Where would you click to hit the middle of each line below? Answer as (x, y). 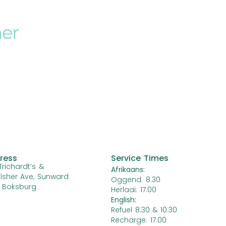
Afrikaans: (128, 169)
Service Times (139, 158)
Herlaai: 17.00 (133, 190)
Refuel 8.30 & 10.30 (144, 210)
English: (123, 200)
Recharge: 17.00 (138, 220)
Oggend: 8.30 (137, 180)
